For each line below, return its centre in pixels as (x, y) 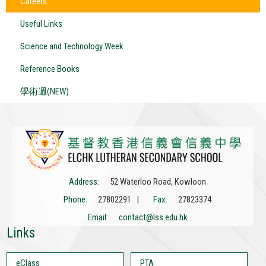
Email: (98, 218)
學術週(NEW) (45, 92)
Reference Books (50, 69)
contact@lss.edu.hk (153, 218)
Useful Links (41, 24)
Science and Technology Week (72, 47)
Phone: (75, 200)
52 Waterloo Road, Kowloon (157, 182)
